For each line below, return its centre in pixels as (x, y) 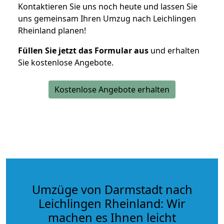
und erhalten (174, 50)
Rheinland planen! (52, 30)
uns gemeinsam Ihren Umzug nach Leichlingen (107, 18)
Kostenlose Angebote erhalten (112, 89)
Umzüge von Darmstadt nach (112, 189)
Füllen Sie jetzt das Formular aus (83, 50)
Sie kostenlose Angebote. (66, 62)
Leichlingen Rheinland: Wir (112, 203)
